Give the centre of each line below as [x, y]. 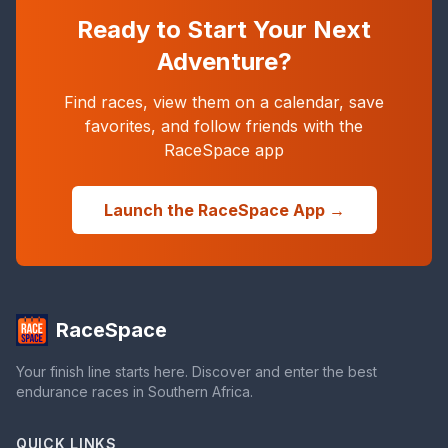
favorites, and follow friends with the [224, 126]
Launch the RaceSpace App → [224, 210]
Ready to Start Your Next [224, 29]
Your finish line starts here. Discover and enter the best [196, 371]
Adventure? [224, 61]
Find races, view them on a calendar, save [224, 102]
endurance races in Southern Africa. [134, 391]
